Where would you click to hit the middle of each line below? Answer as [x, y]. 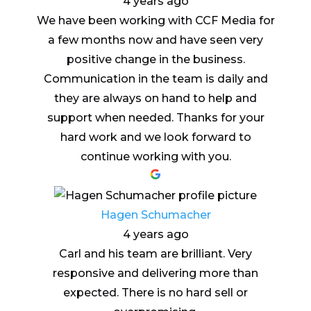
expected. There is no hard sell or [155, 293]
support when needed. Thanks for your [155, 118]
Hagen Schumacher [155, 215]
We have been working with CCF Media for [155, 21]
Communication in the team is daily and [155, 79]
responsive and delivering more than [155, 274]
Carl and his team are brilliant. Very [155, 254]
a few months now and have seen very [155, 40]
